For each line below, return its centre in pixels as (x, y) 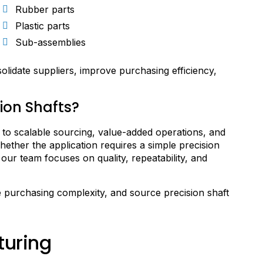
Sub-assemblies (50, 42)
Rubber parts (45, 9)
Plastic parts (43, 26)
